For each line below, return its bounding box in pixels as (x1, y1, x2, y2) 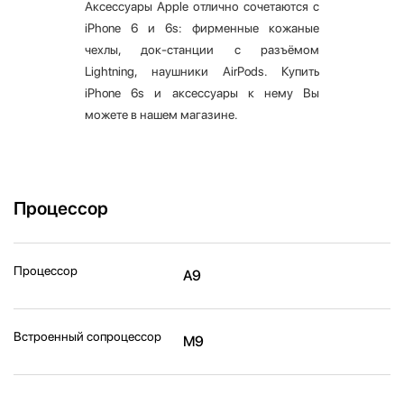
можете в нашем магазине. (85, 107, 238, 123)
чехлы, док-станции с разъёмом (85, 42, 319, 58)
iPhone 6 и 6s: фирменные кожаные (85, 21, 319, 36)
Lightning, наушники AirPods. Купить (85, 64, 319, 79)
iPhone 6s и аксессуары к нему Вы (85, 86, 319, 101)
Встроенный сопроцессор (14, 329, 161, 344)
